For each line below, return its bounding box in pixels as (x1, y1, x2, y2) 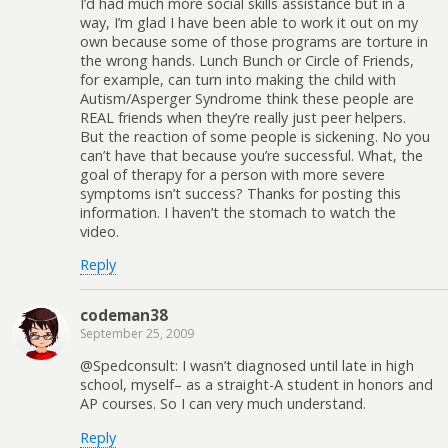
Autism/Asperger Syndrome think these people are (80, 88, 414, 108)
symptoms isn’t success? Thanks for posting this (80, 183, 401, 203)
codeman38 (80, 304, 168, 325)
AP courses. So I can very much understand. (80, 394, 366, 414)
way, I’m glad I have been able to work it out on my (80, 12, 418, 32)
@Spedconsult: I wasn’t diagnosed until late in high (80, 356, 414, 376)
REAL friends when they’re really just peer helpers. (80, 107, 406, 127)
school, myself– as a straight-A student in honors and (80, 375, 433, 395)
